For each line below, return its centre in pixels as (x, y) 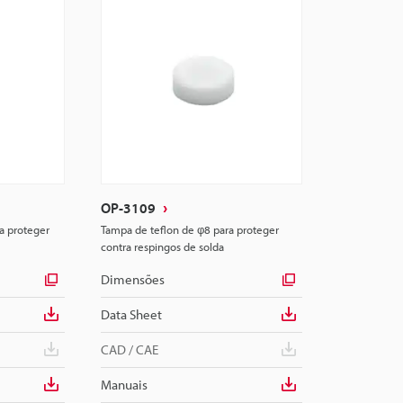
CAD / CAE (130, 349)
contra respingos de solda (162, 246)
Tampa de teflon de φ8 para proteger (190, 229)
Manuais (124, 385)
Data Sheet (131, 314)
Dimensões (133, 279)
